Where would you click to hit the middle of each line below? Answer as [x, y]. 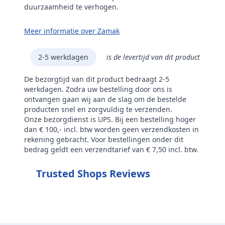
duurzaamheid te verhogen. [71, 7]
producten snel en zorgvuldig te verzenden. [98, 109]
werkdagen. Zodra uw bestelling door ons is [98, 89]
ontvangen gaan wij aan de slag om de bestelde [105, 99]
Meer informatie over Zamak [72, 31]
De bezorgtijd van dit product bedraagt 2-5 [97, 79]
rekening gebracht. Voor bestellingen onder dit [104, 139]
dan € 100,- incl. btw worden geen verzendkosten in [111, 129]
